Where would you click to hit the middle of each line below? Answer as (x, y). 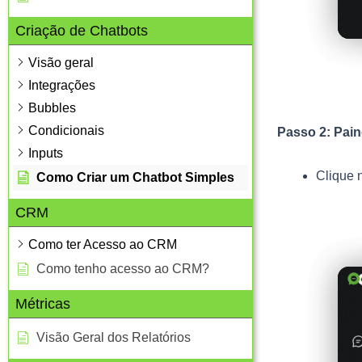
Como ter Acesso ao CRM (103, 244)
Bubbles (52, 107)
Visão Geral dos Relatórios (114, 337)
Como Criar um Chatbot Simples (135, 177)
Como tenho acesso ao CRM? (123, 268)
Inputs (46, 153)
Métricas (43, 303)
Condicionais (66, 130)
